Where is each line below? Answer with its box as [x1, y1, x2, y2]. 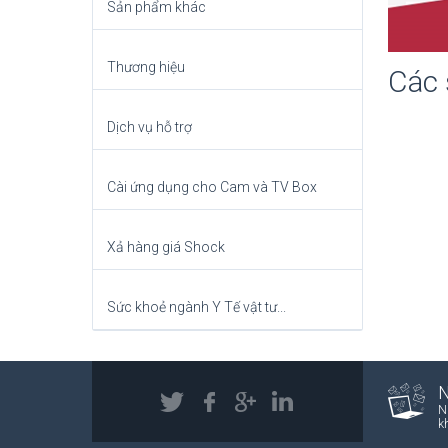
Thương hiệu [107, 59, 185, 76]
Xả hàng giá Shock [107, 239, 225, 256]
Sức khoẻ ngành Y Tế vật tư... [107, 299, 286, 316]
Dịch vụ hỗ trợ [107, 119, 192, 136]
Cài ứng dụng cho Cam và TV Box [107, 179, 317, 196]
